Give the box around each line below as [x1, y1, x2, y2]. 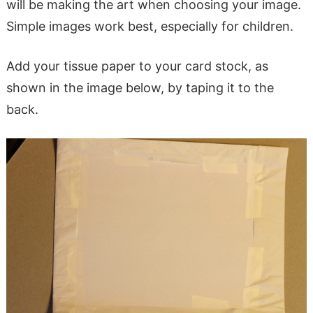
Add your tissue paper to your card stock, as [6, 59, 268, 74]
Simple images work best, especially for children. [6, 19, 293, 34]
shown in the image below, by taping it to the [6, 80, 274, 96]
